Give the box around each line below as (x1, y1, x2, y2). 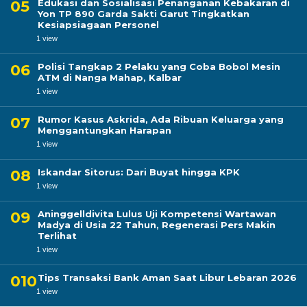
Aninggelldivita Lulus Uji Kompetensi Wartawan (38, 208, 276, 219)
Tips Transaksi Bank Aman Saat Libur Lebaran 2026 (38, 272, 297, 283)
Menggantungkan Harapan (38, 125, 171, 136)
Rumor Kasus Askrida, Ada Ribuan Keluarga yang (38, 114, 284, 125)
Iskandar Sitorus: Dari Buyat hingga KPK (38, 167, 240, 177)
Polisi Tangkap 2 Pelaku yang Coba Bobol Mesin (38, 61, 280, 72)
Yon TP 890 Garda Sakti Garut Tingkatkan (38, 8, 249, 19)
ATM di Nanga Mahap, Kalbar (38, 72, 182, 83)
